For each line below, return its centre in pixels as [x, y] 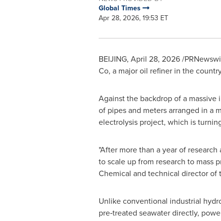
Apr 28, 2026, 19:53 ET [133, 18]
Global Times [120, 8]
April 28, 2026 [155, 59]
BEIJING [112, 59]
